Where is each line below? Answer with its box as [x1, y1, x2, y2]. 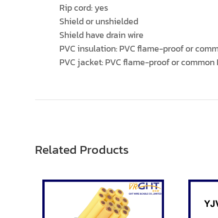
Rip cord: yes [59, 1, 108, 14]
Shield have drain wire [59, 28, 144, 41]
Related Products [35, 140, 129, 159]
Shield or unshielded [59, 15, 138, 28]
